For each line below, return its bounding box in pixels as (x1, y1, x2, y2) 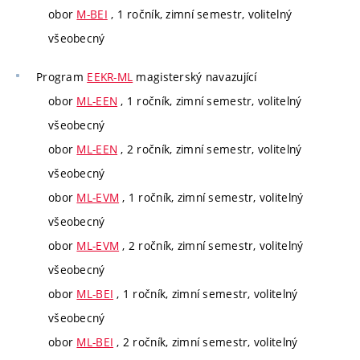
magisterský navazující (133, 68, 257, 84)
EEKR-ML (87, 68, 133, 84)
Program (36, 68, 88, 84)
